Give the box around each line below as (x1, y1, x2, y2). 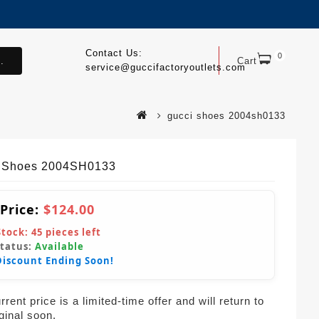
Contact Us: (85, 48, 142, 58)
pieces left (43, 226, 101, 239)
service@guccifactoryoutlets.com (85, 62, 246, 73)
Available (35, 240, 84, 253)
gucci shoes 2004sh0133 (167, 110, 286, 121)
